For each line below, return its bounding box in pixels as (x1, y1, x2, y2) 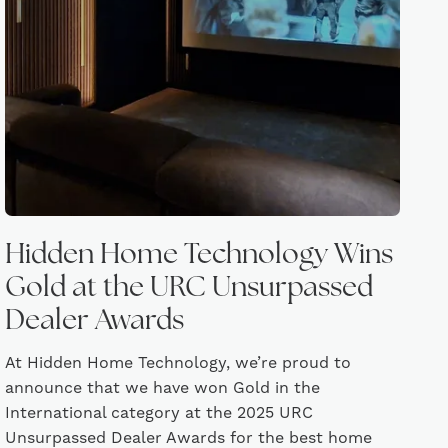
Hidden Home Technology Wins (5, 242, 394, 270)
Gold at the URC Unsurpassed (5, 275, 374, 303)
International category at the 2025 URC (5, 403, 314, 423)
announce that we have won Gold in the (5, 378, 321, 398)
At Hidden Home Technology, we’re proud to (5, 353, 352, 373)
